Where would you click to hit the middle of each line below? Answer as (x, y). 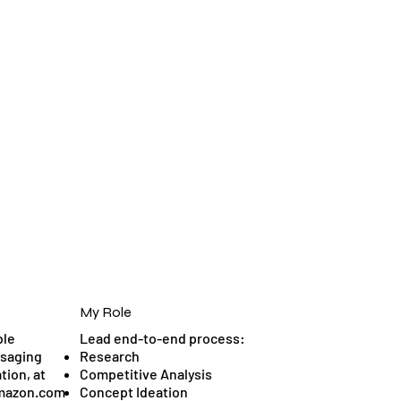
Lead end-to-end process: (163, 338)
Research (110, 356)
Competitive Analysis (146, 374)
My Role (106, 312)
